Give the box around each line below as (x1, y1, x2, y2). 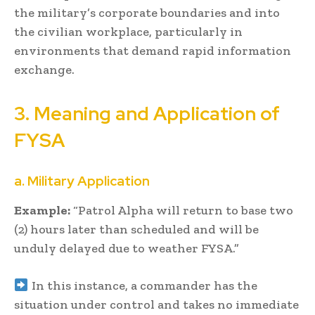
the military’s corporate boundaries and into (14, 4, 280, 20)
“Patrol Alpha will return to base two (70, 202, 293, 218)
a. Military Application (14, 172, 150, 190)
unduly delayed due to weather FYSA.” (14, 240, 239, 256)
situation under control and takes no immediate (14, 296, 299, 312)
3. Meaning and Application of (14, 101, 280, 126)
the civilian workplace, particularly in (14, 23, 243, 39)
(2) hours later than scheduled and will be (14, 221, 259, 237)
